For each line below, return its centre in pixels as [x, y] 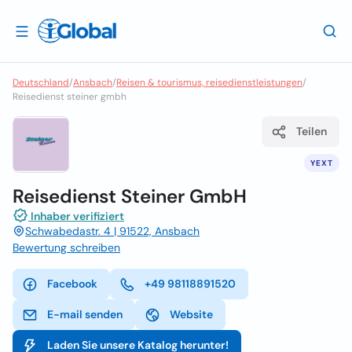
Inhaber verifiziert [76, 216]
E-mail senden [85, 314]
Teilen [312, 131]
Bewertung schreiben [66, 247]
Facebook [72, 284]
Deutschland [41, 82]
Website [191, 314]
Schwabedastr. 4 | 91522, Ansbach [112, 231]
